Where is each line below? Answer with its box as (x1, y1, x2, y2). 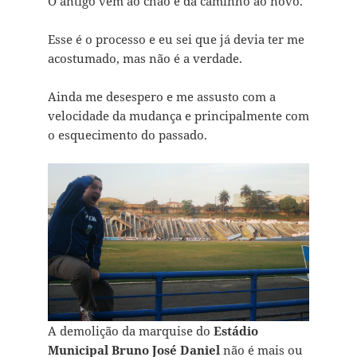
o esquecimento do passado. (47, 127, 207, 143)
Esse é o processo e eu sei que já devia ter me (47, 31, 304, 48)
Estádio (213, 323, 258, 339)
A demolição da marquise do (47, 323, 214, 339)
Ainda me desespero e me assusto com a (47, 88, 276, 105)
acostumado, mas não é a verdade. (47, 50, 242, 67)
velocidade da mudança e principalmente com (47, 108, 309, 124)
